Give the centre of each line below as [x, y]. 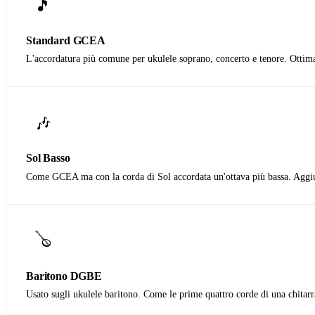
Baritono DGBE [64, 276]
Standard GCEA [66, 41]
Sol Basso [48, 158]
